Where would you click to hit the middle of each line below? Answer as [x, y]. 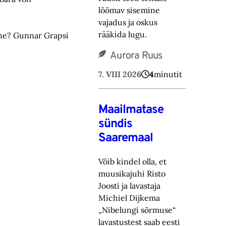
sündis [116, 124]
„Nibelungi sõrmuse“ [137, 210]
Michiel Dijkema [129, 198]
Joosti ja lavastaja [130, 186]
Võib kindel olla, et [133, 162]
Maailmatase [131, 110]
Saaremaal [126, 138]
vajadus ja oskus [128, 22]
